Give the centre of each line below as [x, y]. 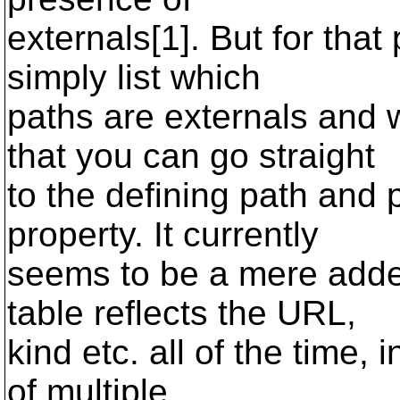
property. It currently [163, 234]
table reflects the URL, [182, 313]
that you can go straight [191, 156]
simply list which [134, 77]
